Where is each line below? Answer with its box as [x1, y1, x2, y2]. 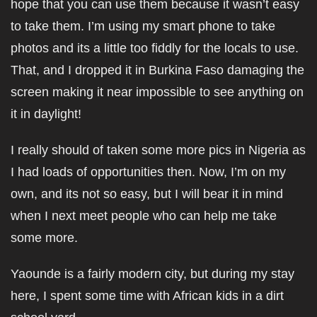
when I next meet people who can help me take [11, 209, 277, 223]
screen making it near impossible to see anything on [11, 85, 304, 99]
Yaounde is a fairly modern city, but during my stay [11, 267, 294, 281]
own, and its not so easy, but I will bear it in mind [11, 187, 283, 201]
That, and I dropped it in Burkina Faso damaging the [11, 63, 304, 77]
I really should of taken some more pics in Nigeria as [11, 143, 306, 157]
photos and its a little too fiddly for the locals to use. [11, 41, 299, 55]
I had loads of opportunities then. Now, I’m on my [11, 165, 286, 179]
